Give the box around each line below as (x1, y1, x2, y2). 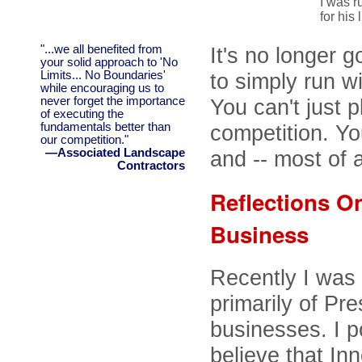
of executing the (40, 107, 124, 120)
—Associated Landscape (45, 146, 185, 159)
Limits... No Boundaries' (40, 69, 166, 82)
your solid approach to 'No (40, 56, 178, 69)
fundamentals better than (40, 120, 170, 133)
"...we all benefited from (40, 43, 162, 56)
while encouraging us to (40, 82, 164, 95)
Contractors (117, 159, 185, 172)
